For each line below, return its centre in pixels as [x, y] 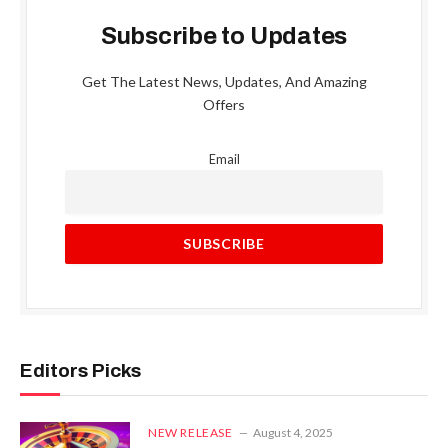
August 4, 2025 [292, 432]
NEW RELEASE [190, 432]
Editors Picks [80, 370]
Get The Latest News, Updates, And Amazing [224, 82]
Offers [224, 105]
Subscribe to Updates [224, 36]
